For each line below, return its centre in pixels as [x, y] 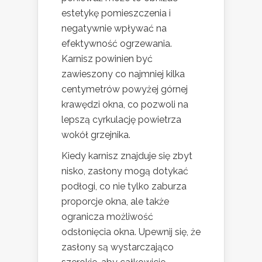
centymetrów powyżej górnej [125, 89]
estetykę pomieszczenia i [116, 13]
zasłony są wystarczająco [118, 247]
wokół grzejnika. [96, 135]
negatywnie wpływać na [114, 29]
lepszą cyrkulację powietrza [121, 120]
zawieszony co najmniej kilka [123, 74]
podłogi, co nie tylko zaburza [124, 187]
